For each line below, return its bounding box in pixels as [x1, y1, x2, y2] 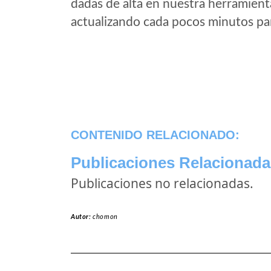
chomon [93, 214, 118, 220]
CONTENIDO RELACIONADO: [71, 128, 240, 142]
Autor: [71, 214, 93, 220]
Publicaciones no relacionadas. [71, 175, 253, 192]
